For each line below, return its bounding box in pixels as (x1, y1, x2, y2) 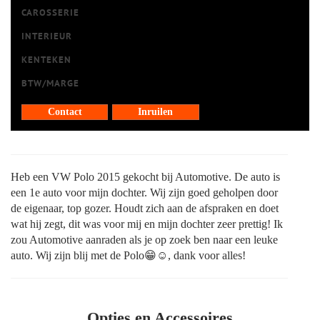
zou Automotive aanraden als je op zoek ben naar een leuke (11, 234, 278, 246)
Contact (47, 106, 82, 117)
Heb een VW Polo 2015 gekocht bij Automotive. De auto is (11, 171, 280, 183)
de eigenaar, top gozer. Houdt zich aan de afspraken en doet (11, 202, 279, 214)
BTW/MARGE (21, 77, 79, 89)
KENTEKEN (21, 54, 71, 66)
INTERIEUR (21, 30, 72, 42)
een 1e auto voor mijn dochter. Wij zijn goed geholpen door (11, 186, 278, 199)
